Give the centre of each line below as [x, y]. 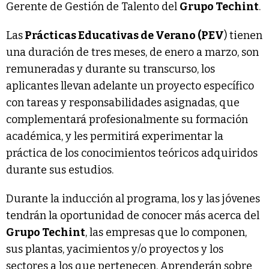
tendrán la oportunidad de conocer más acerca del [133, 215]
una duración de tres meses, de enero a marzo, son [132, 52]
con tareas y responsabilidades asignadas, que [123, 102]
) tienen [243, 35]
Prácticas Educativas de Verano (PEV [123, 35]
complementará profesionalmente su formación [127, 119]
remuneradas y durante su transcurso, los [110, 69]
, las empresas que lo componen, [166, 232]
